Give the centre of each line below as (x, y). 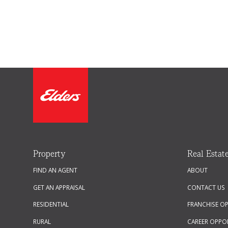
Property (49, 154)
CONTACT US (206, 187)
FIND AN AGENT (55, 170)
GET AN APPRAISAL (59, 187)
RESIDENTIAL (51, 204)
